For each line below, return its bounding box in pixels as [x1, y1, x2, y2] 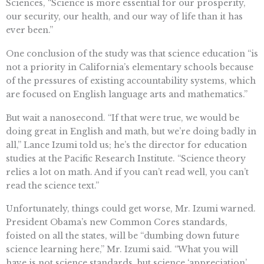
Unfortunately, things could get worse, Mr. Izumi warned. [6, 203, 256, 214]
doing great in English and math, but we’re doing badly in [6, 126, 256, 137]
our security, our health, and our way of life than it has [6, 11, 243, 22]
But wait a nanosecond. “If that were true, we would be [6, 112, 239, 123]
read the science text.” [6, 180, 99, 191]
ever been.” [6, 24, 53, 35]
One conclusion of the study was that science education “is [6, 48, 258, 59]
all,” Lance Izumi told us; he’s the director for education [6, 139, 247, 150]
